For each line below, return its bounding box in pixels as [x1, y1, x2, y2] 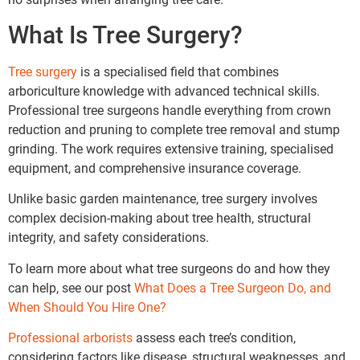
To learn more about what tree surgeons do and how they [8, 260, 330, 276]
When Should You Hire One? [8, 299, 166, 315]
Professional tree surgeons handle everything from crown [8, 102, 331, 118]
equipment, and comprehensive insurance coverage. [8, 160, 301, 176]
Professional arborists [8, 330, 133, 346]
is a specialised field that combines [77, 63, 279, 80]
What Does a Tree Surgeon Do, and [134, 280, 331, 296]
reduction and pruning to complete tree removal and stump [8, 121, 340, 137]
